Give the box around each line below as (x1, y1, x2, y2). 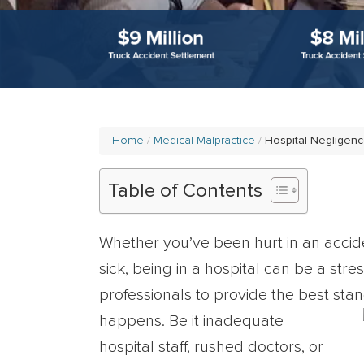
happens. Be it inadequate (99, 313, 284, 329)
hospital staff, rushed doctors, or (99, 339, 323, 355)
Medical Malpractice (154, 135, 255, 146)
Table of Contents (108, 181, 262, 201)
